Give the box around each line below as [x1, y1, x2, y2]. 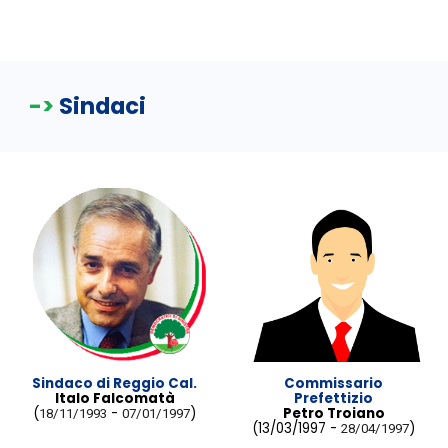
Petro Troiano [282, 404, 385, 424]
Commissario [284, 374, 383, 394]
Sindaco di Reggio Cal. [32, 374, 197, 394]
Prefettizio [294, 389, 373, 409]
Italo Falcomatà [54, 389, 175, 409]
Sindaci [59, 90, 147, 122]
